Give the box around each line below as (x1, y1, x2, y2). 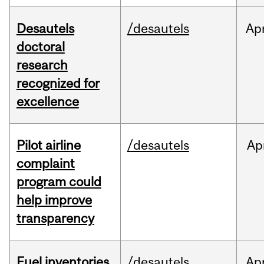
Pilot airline (16, 137, 81, 153)
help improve (16, 192, 92, 208)
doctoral (16, 39, 65, 55)
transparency (16, 210, 94, 226)
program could (16, 174, 101, 190)
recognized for (16, 75, 100, 91)
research (16, 57, 68, 73)
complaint (16, 156, 75, 171)
